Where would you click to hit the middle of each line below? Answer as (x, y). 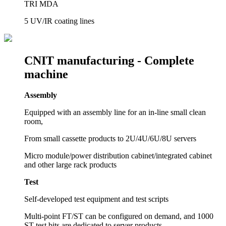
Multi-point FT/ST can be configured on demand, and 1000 (119, 216)
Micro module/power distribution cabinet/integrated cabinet (118, 156)
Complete (168, 60)
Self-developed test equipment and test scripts (96, 199)
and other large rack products (70, 165)
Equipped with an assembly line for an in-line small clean (115, 112)
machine (46, 74)
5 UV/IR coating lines (59, 21)
